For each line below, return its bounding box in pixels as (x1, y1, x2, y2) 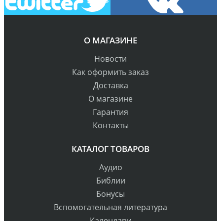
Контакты (92, 120, 129, 131)
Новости (94, 53, 127, 65)
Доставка (93, 80, 128, 91)
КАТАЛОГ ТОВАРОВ (72, 143, 149, 155)
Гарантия (93, 107, 128, 118)
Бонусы (96, 188, 125, 200)
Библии (96, 175, 125, 186)
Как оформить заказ (72, 67, 149, 78)
